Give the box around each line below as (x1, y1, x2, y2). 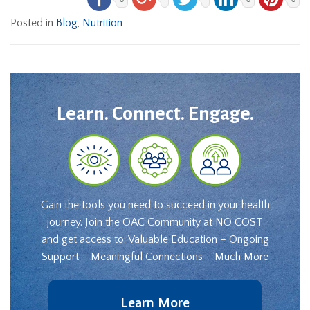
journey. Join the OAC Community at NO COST (47, 216, 263, 229)
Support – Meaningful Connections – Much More (42, 250, 268, 264)
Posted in (10, 17, 56, 29)
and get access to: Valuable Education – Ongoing (41, 233, 269, 246)
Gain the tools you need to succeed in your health (40, 199, 270, 212)
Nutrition (82, 17, 122, 29)
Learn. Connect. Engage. (56, 103, 254, 124)
